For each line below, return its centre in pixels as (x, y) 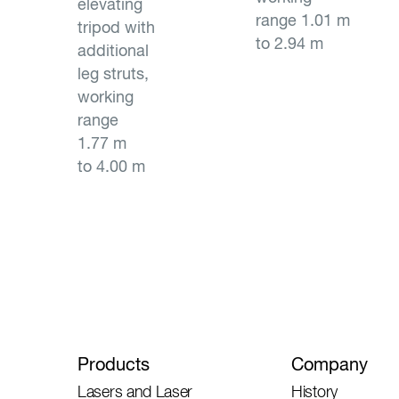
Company (330, 364)
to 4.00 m (111, 166)
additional (113, 50)
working (106, 97)
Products (114, 364)
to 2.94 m (292, 43)
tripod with (116, 27)
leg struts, (113, 73)
